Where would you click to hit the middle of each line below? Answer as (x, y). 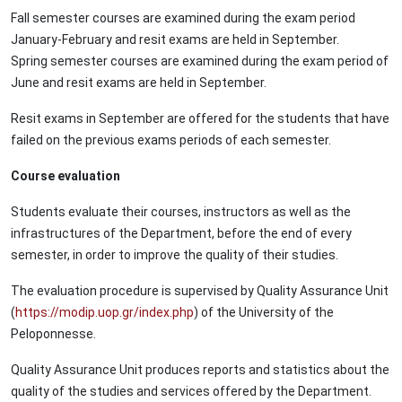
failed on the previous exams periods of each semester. (171, 140)
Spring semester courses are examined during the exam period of (200, 61)
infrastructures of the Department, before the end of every (181, 234)
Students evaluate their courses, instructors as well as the (181, 212)
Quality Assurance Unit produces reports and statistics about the (200, 370)
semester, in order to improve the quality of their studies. (175, 255)
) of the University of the (264, 313)
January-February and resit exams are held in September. (175, 40)
